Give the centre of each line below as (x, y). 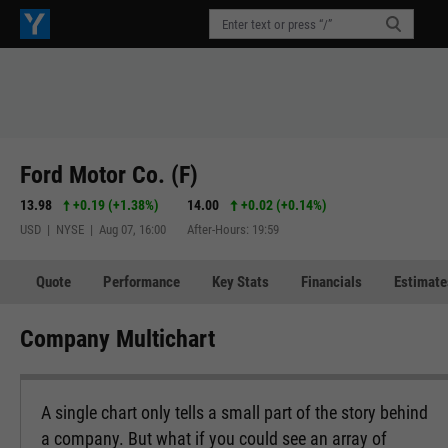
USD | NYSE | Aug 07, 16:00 (93, 229)
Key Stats (240, 281)
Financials (331, 281)
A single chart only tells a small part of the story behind (234, 412)
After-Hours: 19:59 (233, 229)
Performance (141, 281)
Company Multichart (117, 339)
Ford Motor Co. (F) (109, 174)
